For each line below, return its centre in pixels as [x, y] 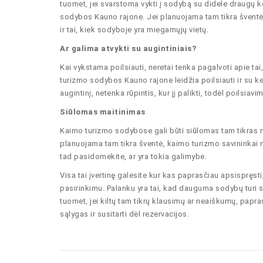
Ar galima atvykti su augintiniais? [128, 48]
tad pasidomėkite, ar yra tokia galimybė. [133, 156]
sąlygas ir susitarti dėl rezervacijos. [124, 214]
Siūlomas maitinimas [103, 112]
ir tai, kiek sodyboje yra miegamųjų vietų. [134, 30]
